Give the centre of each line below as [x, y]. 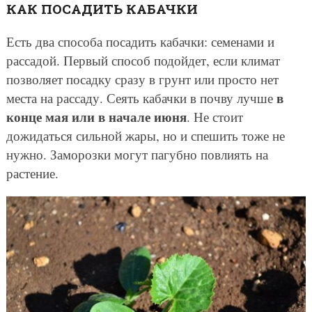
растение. [32, 173]
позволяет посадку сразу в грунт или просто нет [142, 79]
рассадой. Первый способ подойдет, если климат [143, 61]
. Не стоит [214, 117]
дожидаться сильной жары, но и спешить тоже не [145, 136]
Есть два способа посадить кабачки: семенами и [140, 42]
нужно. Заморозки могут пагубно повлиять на [137, 155]
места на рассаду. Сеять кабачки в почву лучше [141, 98]
